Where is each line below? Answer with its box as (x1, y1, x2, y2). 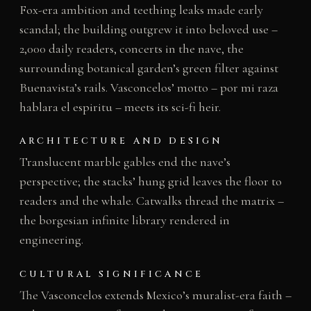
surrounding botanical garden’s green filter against (19, 60, 278, 76)
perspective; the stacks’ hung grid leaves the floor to (19, 174, 282, 190)
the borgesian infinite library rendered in (19, 212, 230, 228)
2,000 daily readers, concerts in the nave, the (19, 40, 244, 56)
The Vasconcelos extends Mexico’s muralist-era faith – (19, 287, 292, 303)
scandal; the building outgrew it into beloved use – (19, 21, 278, 37)
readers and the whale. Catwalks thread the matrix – (19, 193, 284, 209)
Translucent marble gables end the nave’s (19, 154, 230, 170)
